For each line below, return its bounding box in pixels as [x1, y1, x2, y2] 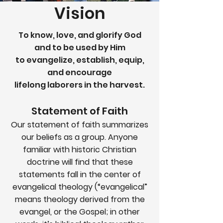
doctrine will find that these [26, 156, 133, 168]
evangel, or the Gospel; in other [19, 206, 140, 218]
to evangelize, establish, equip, [15, 54, 144, 66]
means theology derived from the [14, 194, 145, 205]
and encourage [47, 67, 112, 78]
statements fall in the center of [18, 169, 141, 180]
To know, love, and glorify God [18, 29, 141, 41]
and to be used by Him [34, 42, 125, 53]
